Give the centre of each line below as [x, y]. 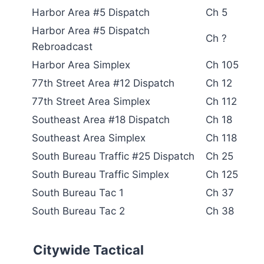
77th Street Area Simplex [91, 101]
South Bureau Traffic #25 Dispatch [113, 156]
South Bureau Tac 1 [78, 192]
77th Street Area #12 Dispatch [103, 83]
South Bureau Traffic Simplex [100, 174]
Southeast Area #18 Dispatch [101, 119]
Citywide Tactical [88, 250]
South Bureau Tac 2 [78, 211]
